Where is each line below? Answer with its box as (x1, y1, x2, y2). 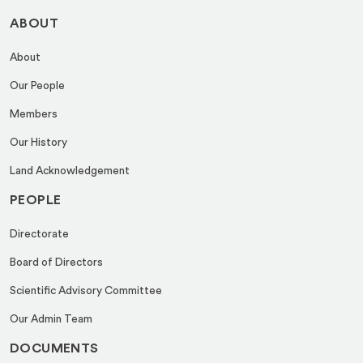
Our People (10, 79, 65, 92)
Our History (10, 136, 67, 148)
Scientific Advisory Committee (10, 284, 162, 297)
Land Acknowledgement (10, 164, 130, 177)
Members (10, 108, 58, 120)
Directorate (10, 228, 69, 240)
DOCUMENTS (10, 341, 99, 355)
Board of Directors (10, 256, 103, 268)
